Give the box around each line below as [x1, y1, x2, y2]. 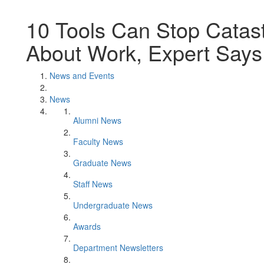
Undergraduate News [73, 199, 153, 211]
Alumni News [73, 114, 121, 126]
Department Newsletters [73, 242, 163, 253]
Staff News [73, 178, 113, 190]
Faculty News [73, 136, 123, 147]
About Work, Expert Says [26, 37, 262, 67]
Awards [73, 220, 101, 232]
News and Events [49, 70, 114, 81]
